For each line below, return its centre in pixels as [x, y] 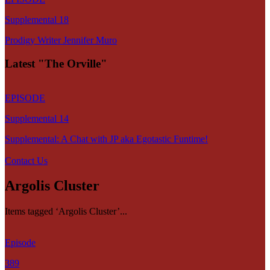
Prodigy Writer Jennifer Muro [61, 40]
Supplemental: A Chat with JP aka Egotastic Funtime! [106, 139]
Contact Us [26, 160]
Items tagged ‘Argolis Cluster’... [66, 212]
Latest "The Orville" [56, 63]
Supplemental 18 [37, 20]
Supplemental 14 [37, 118]
